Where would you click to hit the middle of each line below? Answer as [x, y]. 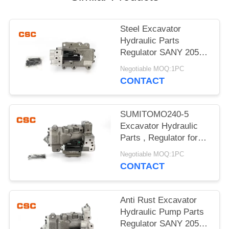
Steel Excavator [151, 29]
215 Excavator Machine [165, 64]
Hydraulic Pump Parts [162, 212]
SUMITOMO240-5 [155, 114]
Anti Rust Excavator [159, 200]
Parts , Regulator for [159, 138]
